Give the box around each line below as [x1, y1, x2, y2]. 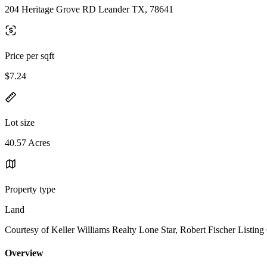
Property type [5, 184, 55, 194]
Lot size [5, 117, 35, 128]
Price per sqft [5, 50, 54, 61]
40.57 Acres [5, 137, 50, 148]
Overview [5, 248, 44, 259]
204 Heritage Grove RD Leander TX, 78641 [5, 4, 173, 14]
